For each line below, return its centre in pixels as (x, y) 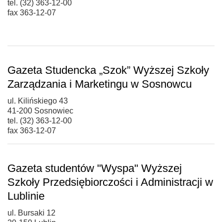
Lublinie (26, 196)
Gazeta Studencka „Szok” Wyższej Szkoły (108, 70)
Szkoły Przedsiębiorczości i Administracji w (110, 182)
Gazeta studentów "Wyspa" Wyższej (95, 168)
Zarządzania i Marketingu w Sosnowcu (100, 84)
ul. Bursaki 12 (31, 213)
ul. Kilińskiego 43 (38, 101)
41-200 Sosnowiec (40, 111)
